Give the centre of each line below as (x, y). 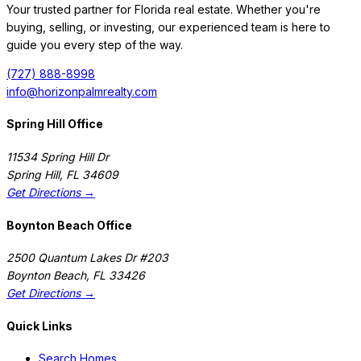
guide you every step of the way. (95, 44)
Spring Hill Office (55, 124)
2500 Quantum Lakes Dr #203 (87, 258)
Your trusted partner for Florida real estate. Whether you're (164, 9)
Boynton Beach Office (69, 225)
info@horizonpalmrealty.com (82, 91)
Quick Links (39, 326)
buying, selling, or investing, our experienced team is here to (168, 27)
